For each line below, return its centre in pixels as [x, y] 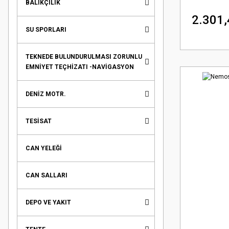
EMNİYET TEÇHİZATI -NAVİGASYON [80, 67]
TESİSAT [39, 121]
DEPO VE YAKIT [48, 202]
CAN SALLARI [47, 175]
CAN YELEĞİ [44, 148]
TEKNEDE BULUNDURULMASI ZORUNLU [84, 56]
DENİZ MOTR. [46, 94]
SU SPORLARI [46, 29]
